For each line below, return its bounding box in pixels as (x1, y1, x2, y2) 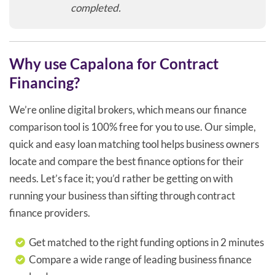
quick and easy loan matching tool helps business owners (9, 137, 259, 150)
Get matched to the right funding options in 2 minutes (29, 235, 265, 249)
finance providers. (9, 206, 90, 219)
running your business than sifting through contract (9, 188, 235, 202)
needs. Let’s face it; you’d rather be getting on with (9, 171, 233, 185)
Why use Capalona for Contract (9, 54, 219, 72)
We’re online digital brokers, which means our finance (9, 103, 247, 116)
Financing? (9, 73, 80, 91)
